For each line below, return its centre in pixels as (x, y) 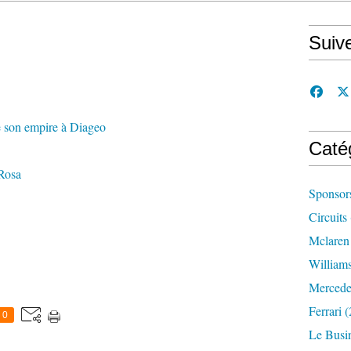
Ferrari (325, 311)
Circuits (328, 217)
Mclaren (329, 240)
